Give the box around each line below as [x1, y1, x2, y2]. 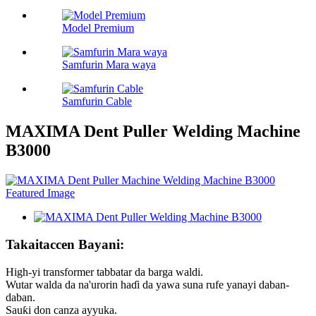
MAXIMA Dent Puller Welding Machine [6, 122, 300, 141]
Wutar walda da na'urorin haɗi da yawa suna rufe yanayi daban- [6, 278, 289, 291]
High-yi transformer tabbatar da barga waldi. [6, 265, 203, 278]
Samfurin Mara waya [62, 59, 156, 71]
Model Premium [62, 22, 134, 35]
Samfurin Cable [62, 95, 132, 108]
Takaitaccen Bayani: [6, 236, 124, 252]
